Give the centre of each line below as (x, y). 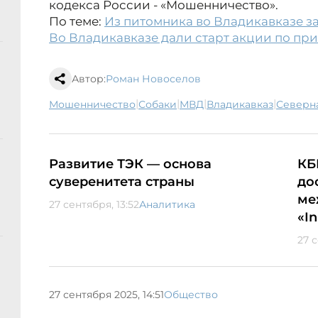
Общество (191, 294)
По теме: (77, 22)
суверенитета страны (122, 182)
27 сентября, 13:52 (94, 205)
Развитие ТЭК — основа (130, 164)
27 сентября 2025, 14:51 (106, 294)
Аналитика (167, 205)
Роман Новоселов (153, 79)
